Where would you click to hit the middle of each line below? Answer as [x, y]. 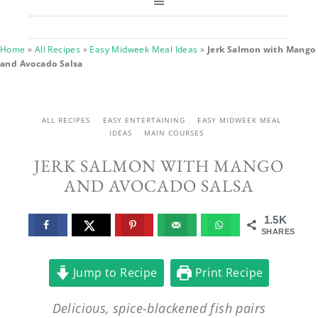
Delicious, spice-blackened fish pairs [159, 308]
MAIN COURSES [174, 133]
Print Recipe [227, 272]
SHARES [278, 231]
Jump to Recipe [114, 272]
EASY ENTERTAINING [144, 120]
